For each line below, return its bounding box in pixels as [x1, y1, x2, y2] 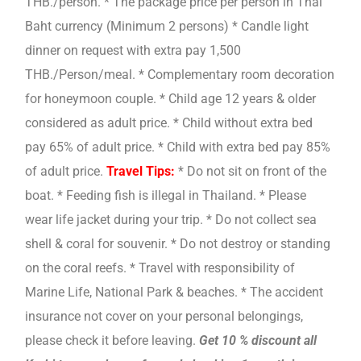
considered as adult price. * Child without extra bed [25, 115, 313, 131]
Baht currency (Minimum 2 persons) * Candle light [25, 19, 309, 35]
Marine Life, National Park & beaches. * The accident [25, 284, 323, 301]
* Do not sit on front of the [175, 164, 326, 180]
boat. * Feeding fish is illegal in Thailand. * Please [25, 188, 306, 204]
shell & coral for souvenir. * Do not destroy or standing [25, 236, 330, 252]
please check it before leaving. [25, 333, 199, 349]
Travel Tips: [106, 164, 175, 180]
